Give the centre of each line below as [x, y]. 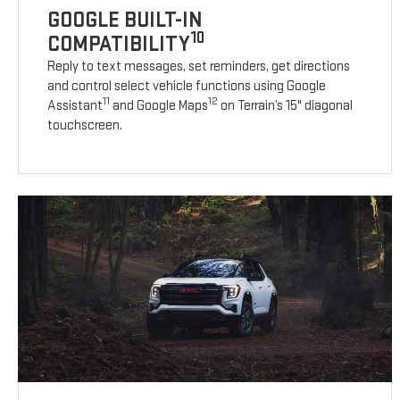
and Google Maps [159, 106]
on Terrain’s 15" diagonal [286, 106]
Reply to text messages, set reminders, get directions [199, 67]
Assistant [75, 106]
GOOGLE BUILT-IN [125, 21]
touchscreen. [85, 126]
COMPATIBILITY [119, 45]
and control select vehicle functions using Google [187, 87]
